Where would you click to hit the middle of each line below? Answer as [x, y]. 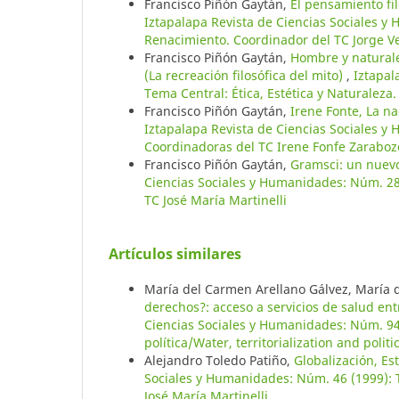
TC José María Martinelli [216, 200]
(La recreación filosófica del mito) [245, 76]
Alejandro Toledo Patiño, [219, 361]
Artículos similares [175, 254]
